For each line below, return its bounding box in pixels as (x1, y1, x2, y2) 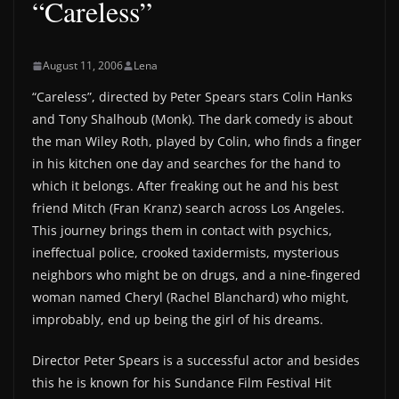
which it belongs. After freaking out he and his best (32, 177, 338, 194)
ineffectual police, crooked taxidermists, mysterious (32, 244, 339, 261)
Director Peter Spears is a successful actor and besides (32, 352, 360, 369)
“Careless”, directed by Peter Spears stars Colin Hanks (32, 88, 353, 105)
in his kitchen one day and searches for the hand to (32, 155, 340, 172)
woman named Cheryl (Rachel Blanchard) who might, (32, 289, 349, 305)
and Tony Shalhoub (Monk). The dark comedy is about (32, 110, 353, 127)
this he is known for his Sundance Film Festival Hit (32, 374, 331, 391)
